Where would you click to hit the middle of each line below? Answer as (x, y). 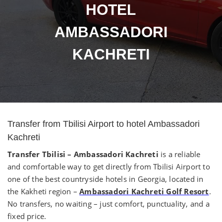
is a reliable (179, 154)
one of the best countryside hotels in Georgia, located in (106, 179)
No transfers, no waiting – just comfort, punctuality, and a (109, 204)
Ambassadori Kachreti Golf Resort (144, 191)
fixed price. (27, 216)
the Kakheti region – (44, 191)
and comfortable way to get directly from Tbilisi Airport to (109, 166)
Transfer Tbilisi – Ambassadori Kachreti (83, 154)
